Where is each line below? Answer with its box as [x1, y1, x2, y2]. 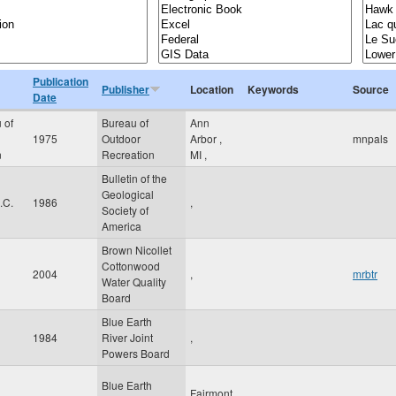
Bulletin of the [102, 171, 167, 186]
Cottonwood [102, 258, 160, 273]
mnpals [353, 131, 388, 146]
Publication [33, 73, 88, 89]
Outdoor [102, 131, 141, 146]
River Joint [102, 330, 153, 345]
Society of [102, 202, 148, 217]
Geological [102, 187, 154, 202]
